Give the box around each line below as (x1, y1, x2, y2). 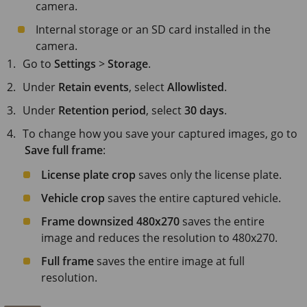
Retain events (58, 79, 130, 95)
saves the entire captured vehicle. (105, 190, 281, 206)
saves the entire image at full (94, 253, 245, 269)
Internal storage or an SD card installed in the (36, 21, 271, 37)
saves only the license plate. (136, 167, 282, 182)
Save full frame (25, 142, 103, 158)
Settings (54, 56, 97, 71)
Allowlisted (167, 79, 225, 95)
